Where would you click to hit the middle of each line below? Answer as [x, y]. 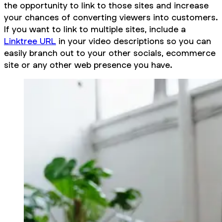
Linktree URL [30, 41]
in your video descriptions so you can [134, 41]
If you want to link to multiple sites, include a [95, 29]
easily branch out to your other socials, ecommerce [110, 53]
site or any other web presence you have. [88, 65]
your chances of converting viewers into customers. [111, 17]
